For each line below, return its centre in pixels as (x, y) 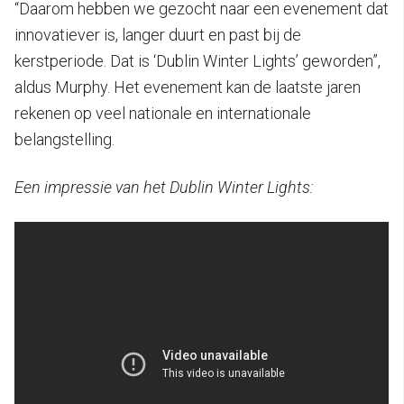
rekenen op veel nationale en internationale (163, 113)
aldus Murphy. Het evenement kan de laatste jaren (188, 87)
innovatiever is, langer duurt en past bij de (158, 34)
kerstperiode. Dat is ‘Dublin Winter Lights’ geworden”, (197, 60)
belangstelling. (64, 139)
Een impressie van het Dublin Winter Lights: (164, 187)
